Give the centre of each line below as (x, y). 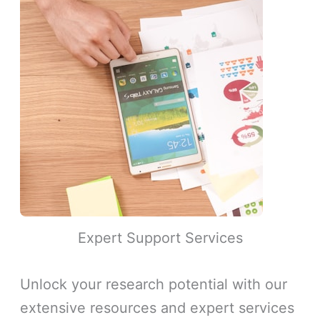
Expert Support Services (160, 238)
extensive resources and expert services (157, 308)
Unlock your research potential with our (154, 285)
